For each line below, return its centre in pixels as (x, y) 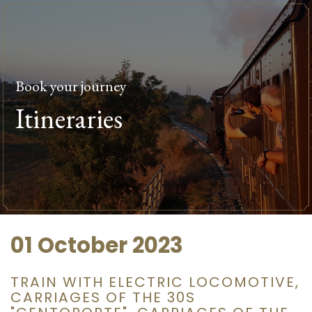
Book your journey (71, 86)
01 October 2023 (97, 246)
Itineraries (69, 119)
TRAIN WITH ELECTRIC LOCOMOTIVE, (155, 282)
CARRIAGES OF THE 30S (103, 297)
